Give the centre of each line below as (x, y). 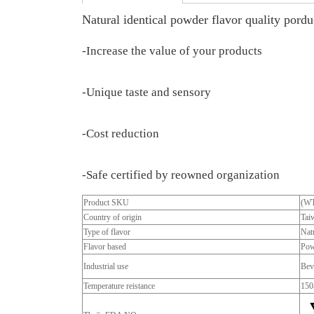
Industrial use (115, 267)
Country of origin (115, 218)
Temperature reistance (119, 286)
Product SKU (106, 203)
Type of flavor (115, 232)
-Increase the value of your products (172, 51)
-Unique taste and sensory (148, 93)
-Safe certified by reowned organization (181, 175)
